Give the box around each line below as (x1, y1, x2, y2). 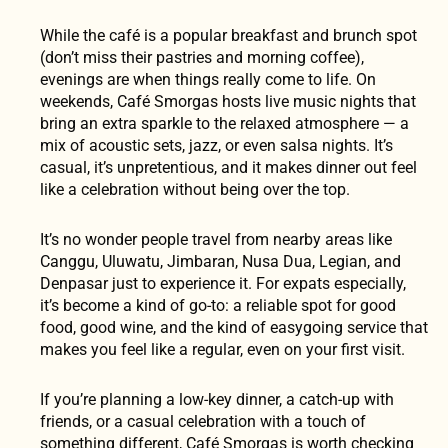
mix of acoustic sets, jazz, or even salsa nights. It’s (40, 135, 393, 155)
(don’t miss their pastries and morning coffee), (40, 47, 364, 67)
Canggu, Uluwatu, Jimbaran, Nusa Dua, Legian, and (40, 251, 401, 271)
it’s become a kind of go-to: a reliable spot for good (40, 295, 396, 315)
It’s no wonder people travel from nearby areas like (40, 229, 392, 249)
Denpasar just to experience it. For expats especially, (40, 273, 406, 293)
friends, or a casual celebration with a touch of (40, 411, 366, 431)
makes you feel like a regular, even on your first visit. (40, 339, 405, 359)
